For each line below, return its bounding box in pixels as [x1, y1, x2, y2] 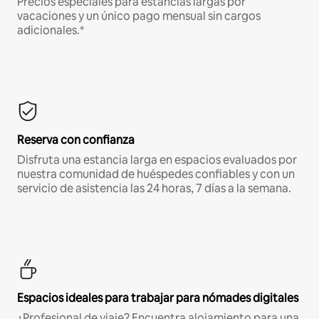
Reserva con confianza [17, 132, 135, 148]
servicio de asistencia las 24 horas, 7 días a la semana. [17, 181, 291, 197]
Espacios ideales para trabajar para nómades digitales [17, 291, 298, 306]
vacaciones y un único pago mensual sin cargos [17, 9, 261, 24]
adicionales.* [17, 23, 84, 38]
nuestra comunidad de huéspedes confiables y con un [17, 167, 295, 182]
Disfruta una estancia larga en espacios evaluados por [17, 152, 297, 168]
